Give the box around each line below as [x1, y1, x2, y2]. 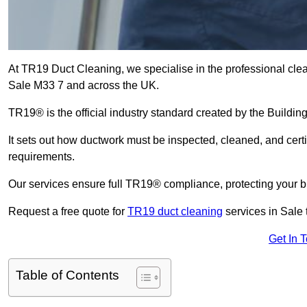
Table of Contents [16, 268, 119, 283]
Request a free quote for [8, 206, 127, 218]
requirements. [8, 151, 77, 163]
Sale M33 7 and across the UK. [8, 79, 162, 92]
